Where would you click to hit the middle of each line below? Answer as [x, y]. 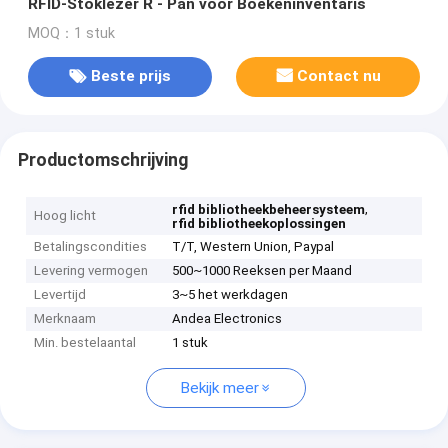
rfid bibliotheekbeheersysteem [269, 210]
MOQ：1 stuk [71, 33]
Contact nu [339, 76]
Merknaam [65, 319]
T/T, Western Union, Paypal [253, 247]
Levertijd [60, 295]
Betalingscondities [91, 247]
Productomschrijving [102, 159]
